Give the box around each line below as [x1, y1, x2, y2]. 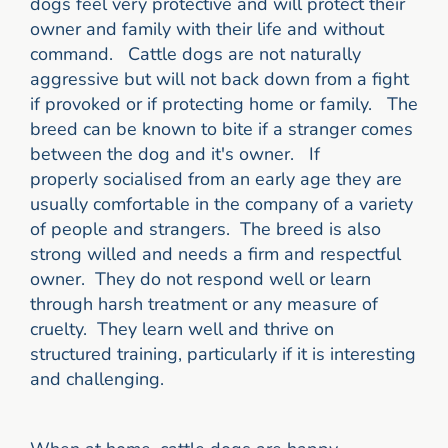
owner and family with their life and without [30, 17, 384, 42]
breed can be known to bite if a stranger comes [30, 117, 413, 142]
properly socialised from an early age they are [30, 167, 402, 192]
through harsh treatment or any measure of [30, 292, 378, 317]
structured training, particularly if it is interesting [30, 342, 416, 367]
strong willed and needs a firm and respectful [30, 242, 401, 267]
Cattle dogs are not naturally [128, 42, 361, 67]
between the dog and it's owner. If [30, 142, 320, 167]
